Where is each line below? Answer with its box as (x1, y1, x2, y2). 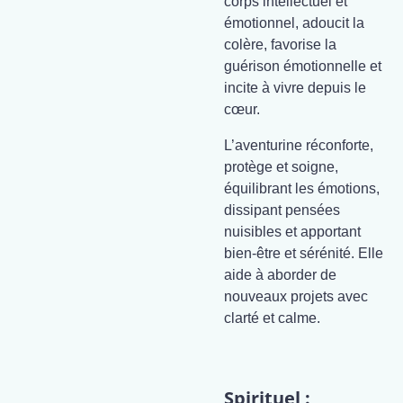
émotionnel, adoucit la (224, 15, 364, 31)
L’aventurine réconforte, (224, 138, 373, 153)
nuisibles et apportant (224, 224, 361, 239)
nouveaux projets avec (224, 289, 368, 304)
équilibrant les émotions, (224, 181, 380, 196)
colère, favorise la (224, 37, 336, 52)
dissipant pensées (224, 202, 340, 218)
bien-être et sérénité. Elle (224, 246, 383, 261)
